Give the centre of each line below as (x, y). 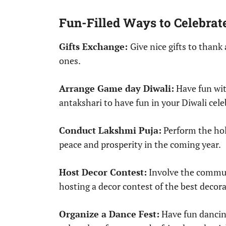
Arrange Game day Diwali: (117, 89)
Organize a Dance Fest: (109, 214)
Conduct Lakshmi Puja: (110, 130)
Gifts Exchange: (95, 47)
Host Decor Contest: (103, 172)
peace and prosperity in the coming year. (140, 145)
